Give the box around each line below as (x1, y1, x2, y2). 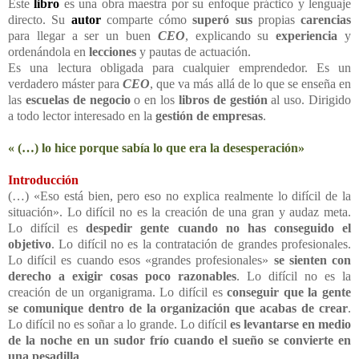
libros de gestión (178, 92, 268, 107)
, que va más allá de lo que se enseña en (150, 76, 352, 91)
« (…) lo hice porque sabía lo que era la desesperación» (8, 140, 305, 155)
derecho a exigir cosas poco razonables (8, 268, 236, 283)
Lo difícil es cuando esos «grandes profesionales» (8, 252, 274, 267)
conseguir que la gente (227, 284, 352, 299)
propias (252, 12, 301, 26)
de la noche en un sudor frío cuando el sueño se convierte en (8, 333, 351, 347)
